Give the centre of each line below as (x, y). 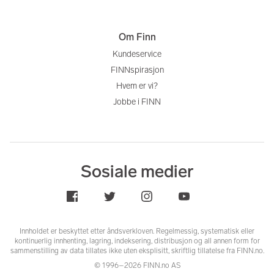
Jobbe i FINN (137, 102)
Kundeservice (137, 54)
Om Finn (137, 37)
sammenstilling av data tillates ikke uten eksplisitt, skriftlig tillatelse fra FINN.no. (137, 251)
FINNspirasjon (137, 70)
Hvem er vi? (137, 86)
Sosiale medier (137, 172)
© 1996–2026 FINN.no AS (137, 266)
